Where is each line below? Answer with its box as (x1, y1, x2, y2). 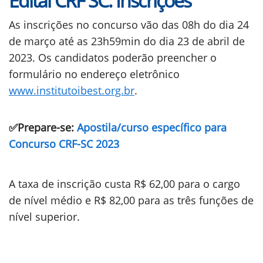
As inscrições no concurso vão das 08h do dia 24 (9, 18, 249, 32)
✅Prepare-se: (9, 120, 77, 134)
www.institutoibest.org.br (9, 83, 134, 97)
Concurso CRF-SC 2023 (9, 137, 119, 151)
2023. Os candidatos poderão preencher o (9, 50, 217, 65)
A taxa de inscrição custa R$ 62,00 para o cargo (9, 177, 240, 191)
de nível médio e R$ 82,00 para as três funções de (9, 193, 254, 207)
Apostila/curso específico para (77, 120, 227, 134)
